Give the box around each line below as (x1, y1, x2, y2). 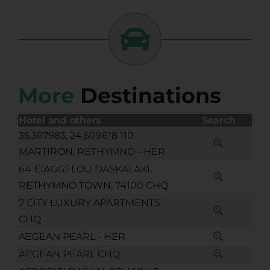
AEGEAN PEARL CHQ (18, 248, 120, 260)
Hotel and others (18, 114, 102, 126)
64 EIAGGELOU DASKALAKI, (18, 163, 152, 175)
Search (201, 114, 236, 126)
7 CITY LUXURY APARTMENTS (18, 196, 160, 209)
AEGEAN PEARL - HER (18, 230, 125, 242)
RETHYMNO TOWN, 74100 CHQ (18, 179, 168, 191)
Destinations (80, 82, 221, 108)
